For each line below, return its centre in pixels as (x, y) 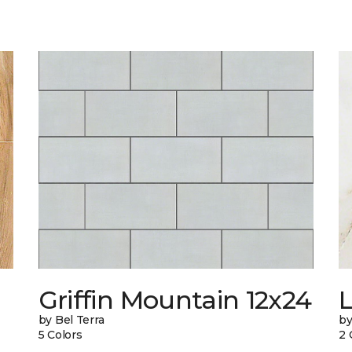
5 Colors (60, 335)
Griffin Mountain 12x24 (175, 300)
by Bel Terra (71, 320)
